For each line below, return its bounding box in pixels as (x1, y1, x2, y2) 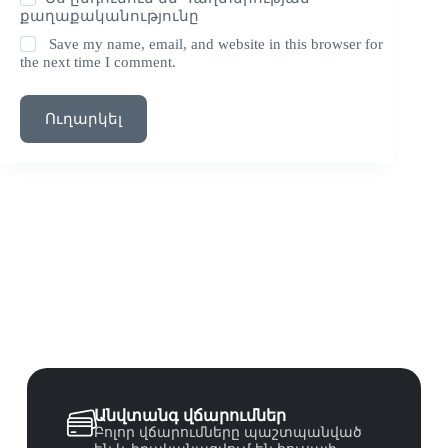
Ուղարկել (45, 110, 122, 128)
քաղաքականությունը (20, 8, 199, 25)
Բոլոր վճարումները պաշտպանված (94, 425, 363, 441)
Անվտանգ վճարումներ (94, 407, 287, 425)
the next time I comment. (20, 54, 176, 71)
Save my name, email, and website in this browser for (49, 36, 384, 53)
